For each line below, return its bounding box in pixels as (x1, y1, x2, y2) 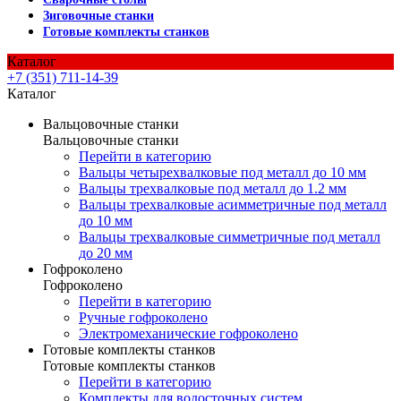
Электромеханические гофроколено (79, 326, 298, 341)
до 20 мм (79, 245, 132, 260)
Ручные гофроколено (79, 310, 208, 325)
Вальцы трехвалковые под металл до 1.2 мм (79, 181, 346, 196)
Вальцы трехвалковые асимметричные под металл (79, 197, 387, 212)
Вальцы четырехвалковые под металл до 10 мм (79, 165, 366, 180)
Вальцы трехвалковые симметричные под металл (79, 229, 380, 244)
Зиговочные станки (43, 9, 154, 22)
